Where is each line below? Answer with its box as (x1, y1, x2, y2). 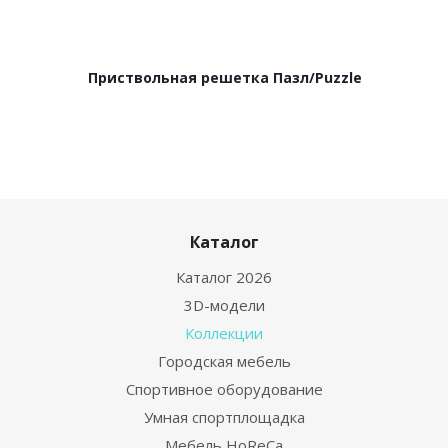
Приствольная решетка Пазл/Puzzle (87, 68, 362, 87)
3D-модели (183, 295, 265, 315)
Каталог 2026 (176, 267, 272, 287)
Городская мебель (157, 351, 291, 371)
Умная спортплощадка (143, 407, 305, 427)
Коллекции (185, 323, 263, 343)
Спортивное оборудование (125, 379, 323, 399)
